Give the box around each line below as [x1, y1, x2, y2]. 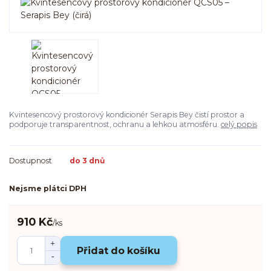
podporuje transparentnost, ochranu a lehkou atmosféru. [9, 119, 221, 129]
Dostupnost [9, 156, 52, 166]
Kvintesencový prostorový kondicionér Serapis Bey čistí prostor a [9, 109, 244, 119]
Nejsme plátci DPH [9, 183, 87, 193]
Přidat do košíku [77, 244, 161, 256]
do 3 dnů [70, 156, 105, 166]
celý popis [221, 119, 257, 129]
